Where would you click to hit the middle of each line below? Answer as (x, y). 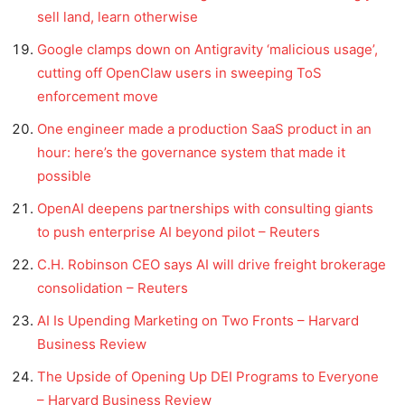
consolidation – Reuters (113, 287)
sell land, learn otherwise (118, 16)
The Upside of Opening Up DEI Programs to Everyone (208, 376)
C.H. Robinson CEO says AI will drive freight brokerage (212, 264)
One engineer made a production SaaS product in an (204, 128)
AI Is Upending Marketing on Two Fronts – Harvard (198, 320)
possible (64, 175)
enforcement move (98, 96)
